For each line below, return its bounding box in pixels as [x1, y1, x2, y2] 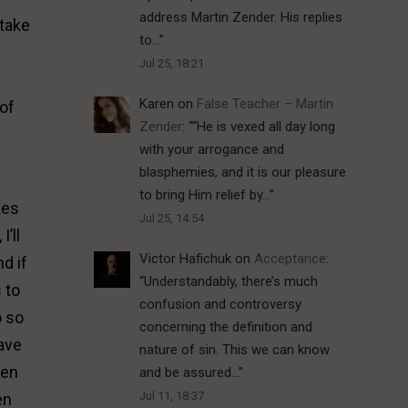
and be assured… [138, 364, 239, 382]
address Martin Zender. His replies [138, 9, 342, 26]
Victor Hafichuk [138, 250, 231, 268]
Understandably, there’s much [143, 273, 318, 291]
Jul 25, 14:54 [138, 211, 204, 226]
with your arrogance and [138, 141, 284, 158]
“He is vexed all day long [191, 118, 335, 136]
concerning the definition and [138, 319, 312, 336]
